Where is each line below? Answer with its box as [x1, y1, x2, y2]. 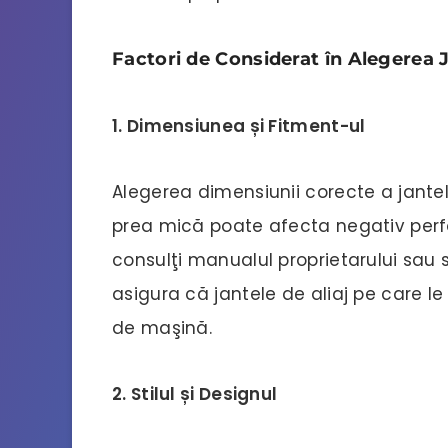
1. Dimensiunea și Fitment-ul [112, 113, 366, 138]
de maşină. [112, 315, 213, 340]
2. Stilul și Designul [112, 381, 278, 406]
